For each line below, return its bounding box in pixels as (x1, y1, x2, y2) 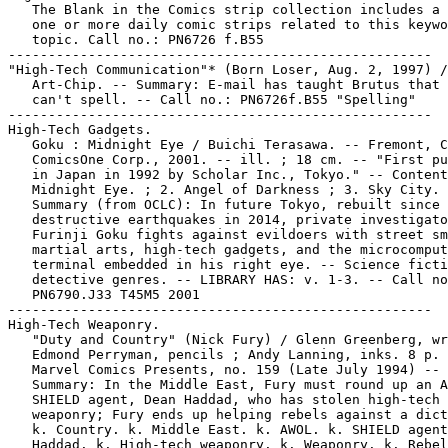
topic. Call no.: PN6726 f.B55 (8, 32, 264, 47)
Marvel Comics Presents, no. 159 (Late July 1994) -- (8, 362, 440, 377)
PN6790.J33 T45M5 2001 (8, 287, 200, 302)
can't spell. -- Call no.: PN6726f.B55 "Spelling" (8, 92, 416, 107)
